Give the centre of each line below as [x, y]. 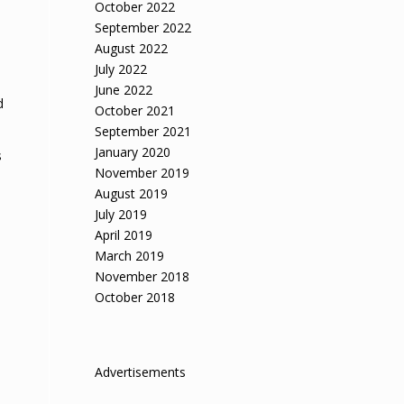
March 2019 [130, 256]
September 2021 [143, 131]
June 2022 [124, 90]
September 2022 [143, 28]
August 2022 [132, 48]
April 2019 [124, 235]
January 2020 [133, 152]
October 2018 [135, 297]
